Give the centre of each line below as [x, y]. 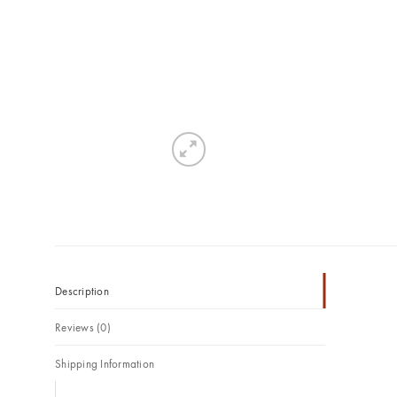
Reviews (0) [83, 327]
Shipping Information [105, 363]
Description [82, 290]
